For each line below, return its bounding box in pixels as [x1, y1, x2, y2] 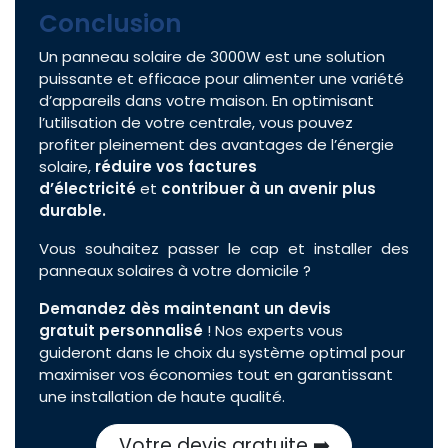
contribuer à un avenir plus [161, 178, 376, 200]
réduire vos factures [95, 156, 257, 178]
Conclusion [39, 6, 182, 42]
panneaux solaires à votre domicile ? [39, 260, 315, 282]
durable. [39, 200, 106, 222]
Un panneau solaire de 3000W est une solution [39, 46, 385, 68]
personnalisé [99, 320, 207, 342]
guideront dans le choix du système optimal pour [39, 342, 405, 364]
